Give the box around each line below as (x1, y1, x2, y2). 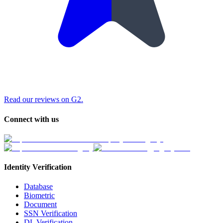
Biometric (24, 191, 55, 200)
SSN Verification (24, 209, 77, 218)
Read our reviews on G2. (4, 95, 83, 104)
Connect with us (4, 114, 59, 123)
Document (24, 200, 57, 209)
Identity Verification (4, 163, 72, 172)
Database (24, 182, 53, 191)
